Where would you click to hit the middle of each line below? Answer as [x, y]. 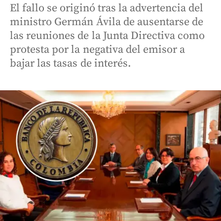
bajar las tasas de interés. [71, 63]
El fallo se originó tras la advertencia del [107, 8]
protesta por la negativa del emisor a [98, 50]
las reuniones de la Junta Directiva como [108, 36]
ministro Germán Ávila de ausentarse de [107, 22]
